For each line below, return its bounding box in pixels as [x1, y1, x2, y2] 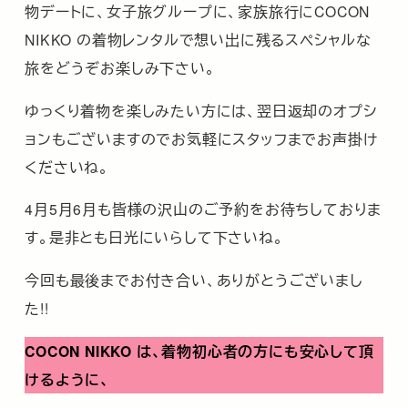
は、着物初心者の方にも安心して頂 [136, 340, 374, 362]
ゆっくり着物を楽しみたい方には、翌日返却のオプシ [25, 99, 377, 120]
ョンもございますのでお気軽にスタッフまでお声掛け [25, 127, 378, 148]
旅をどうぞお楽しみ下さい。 [25, 56, 216, 77]
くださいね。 [25, 156, 109, 177]
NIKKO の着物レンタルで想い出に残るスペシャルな [25, 28, 372, 49]
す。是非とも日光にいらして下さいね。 [25, 227, 284, 248]
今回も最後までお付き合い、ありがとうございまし [25, 270, 363, 291]
